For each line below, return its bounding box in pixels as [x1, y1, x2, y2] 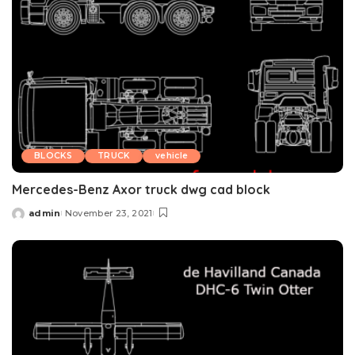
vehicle [155, 150, 189, 161]
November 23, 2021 [64, 207, 153, 219]
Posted [11, 213, 49, 225]
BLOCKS [34, 150, 73, 161]
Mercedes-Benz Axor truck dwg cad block [12, 181, 270, 197]
